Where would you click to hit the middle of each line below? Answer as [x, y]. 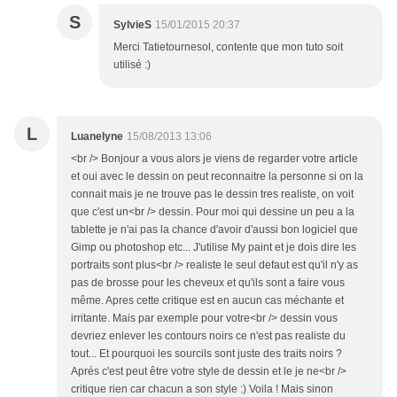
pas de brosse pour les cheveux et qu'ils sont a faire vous [208, 283]
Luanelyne [97, 137]
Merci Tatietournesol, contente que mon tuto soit [228, 47]
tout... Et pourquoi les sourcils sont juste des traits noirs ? [206, 354]
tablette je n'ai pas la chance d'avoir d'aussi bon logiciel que [214, 230]
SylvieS [132, 25]
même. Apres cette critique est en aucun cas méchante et [207, 301]
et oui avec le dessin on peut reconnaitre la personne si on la [217, 177]
